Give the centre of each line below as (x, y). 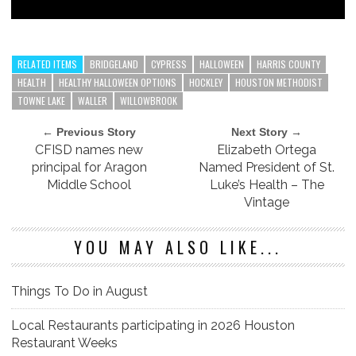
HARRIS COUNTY (288, 64)
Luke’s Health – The (267, 185)
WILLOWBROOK (149, 101)
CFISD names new (89, 150)
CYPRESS (169, 64)
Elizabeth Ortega (267, 150)
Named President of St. (267, 168)
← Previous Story (89, 132)
